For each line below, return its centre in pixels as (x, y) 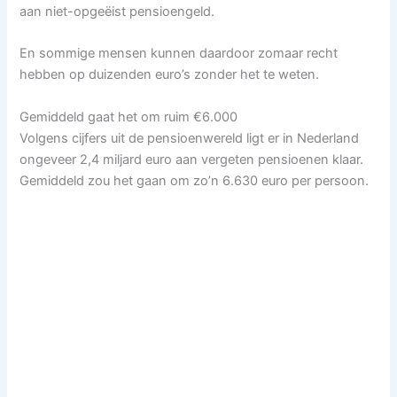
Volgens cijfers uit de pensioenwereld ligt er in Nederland (190, 138)
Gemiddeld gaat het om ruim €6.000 (129, 117)
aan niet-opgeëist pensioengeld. (117, 11)
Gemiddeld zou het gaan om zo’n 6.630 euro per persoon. (195, 180)
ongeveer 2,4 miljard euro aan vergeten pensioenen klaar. (192, 159)
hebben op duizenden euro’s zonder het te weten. (170, 75)
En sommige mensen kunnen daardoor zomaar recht (179, 54)
